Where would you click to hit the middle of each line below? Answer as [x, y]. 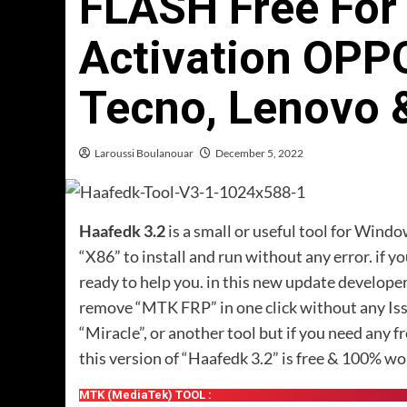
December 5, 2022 [259, 153]
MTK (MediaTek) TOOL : [145, 395]
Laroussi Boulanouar [144, 153]
